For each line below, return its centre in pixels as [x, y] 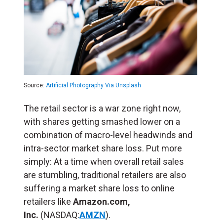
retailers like [48, 202]
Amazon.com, [102, 202]
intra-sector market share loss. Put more [103, 148]
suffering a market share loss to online [99, 188]
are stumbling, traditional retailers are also [105, 175]
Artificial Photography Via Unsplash [93, 86]
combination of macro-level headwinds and [108, 135]
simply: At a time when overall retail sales [104, 162]
